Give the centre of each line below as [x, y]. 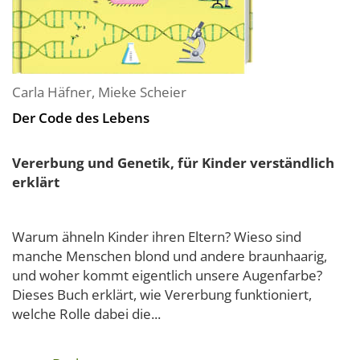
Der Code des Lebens [81, 118]
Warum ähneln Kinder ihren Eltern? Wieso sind [157, 237]
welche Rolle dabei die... [86, 314]
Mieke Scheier [142, 92]
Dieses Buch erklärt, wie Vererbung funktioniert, [162, 295]
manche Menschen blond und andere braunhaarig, [170, 256]
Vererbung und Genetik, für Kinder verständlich [173, 163]
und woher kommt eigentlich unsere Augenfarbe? [167, 275]
